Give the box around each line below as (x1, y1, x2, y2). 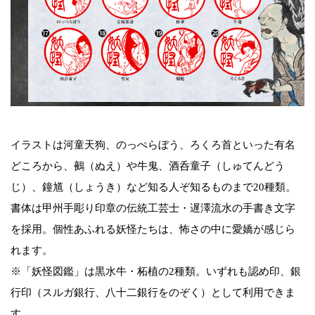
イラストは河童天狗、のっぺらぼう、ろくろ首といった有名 (11, 139, 295, 150)
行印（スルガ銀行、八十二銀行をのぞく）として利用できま (11, 286, 295, 298)
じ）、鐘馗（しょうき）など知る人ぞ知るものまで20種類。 (11, 181, 296, 193)
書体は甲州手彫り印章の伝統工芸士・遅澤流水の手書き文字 (11, 202, 295, 214)
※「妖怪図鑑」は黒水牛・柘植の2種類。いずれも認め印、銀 (11, 265, 301, 277)
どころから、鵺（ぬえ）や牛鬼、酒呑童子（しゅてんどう (11, 160, 285, 172)
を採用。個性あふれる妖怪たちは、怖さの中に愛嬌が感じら (11, 223, 295, 235)
